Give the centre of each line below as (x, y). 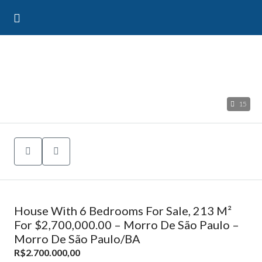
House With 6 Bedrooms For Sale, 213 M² (123, 211)
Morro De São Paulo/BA (77, 239)
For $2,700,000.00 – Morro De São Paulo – (127, 225)
